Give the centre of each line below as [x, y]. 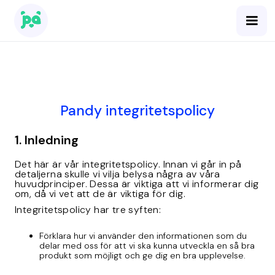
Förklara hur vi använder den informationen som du [143, 236]
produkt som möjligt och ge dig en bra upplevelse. [142, 255]
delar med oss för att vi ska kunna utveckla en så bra [147, 246]
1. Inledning [47, 140]
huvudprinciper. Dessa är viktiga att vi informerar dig [137, 184]
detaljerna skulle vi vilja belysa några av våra [118, 174]
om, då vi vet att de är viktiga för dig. [100, 194]
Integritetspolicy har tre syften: [88, 210]
